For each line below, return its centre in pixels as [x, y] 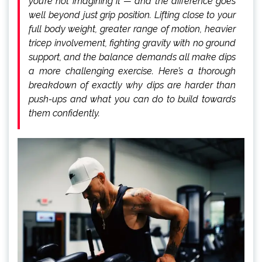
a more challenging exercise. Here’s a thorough [132, 71]
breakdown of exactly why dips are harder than [132, 85]
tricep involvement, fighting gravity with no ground [132, 43]
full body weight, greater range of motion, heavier [132, 29]
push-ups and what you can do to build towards [132, 99]
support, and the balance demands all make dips [132, 57]
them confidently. [64, 113]
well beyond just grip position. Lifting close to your [132, 15]
